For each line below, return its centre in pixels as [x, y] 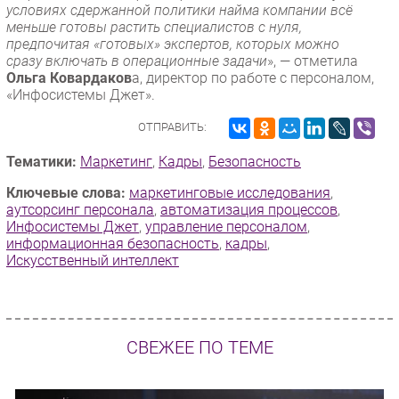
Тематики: [41, 161]
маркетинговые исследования [230, 192]
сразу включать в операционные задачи [137, 61]
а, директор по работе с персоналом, [253, 77]
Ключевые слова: [66, 192]
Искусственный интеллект [93, 260]
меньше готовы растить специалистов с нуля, [154, 27]
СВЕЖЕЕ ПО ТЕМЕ [199, 348]
